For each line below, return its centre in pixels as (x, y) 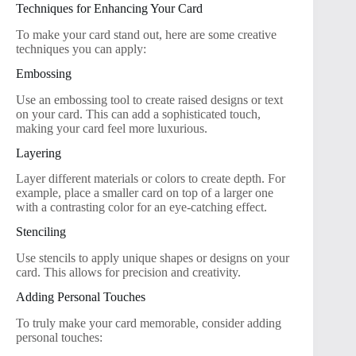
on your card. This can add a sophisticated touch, (138, 114)
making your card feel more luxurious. (112, 128)
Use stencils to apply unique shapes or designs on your (153, 258)
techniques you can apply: (81, 49)
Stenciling (41, 232)
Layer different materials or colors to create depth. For (151, 179)
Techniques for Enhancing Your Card (109, 9)
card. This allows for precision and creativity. (128, 272)
